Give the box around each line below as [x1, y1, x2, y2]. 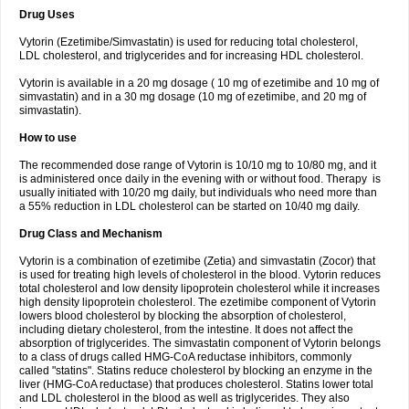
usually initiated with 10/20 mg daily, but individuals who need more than [19, 186, 377, 199]
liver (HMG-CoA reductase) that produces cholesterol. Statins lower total [19, 378, 373, 391]
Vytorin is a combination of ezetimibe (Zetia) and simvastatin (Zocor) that [19, 255, 375, 267]
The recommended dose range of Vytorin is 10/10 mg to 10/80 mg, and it [19, 159, 376, 172]
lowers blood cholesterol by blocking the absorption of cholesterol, [19, 309, 346, 322]
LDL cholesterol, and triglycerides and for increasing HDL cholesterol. [19, 49, 363, 62]
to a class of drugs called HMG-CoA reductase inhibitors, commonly [19, 351, 351, 363]
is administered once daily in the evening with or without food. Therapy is [19, 173, 381, 185]
